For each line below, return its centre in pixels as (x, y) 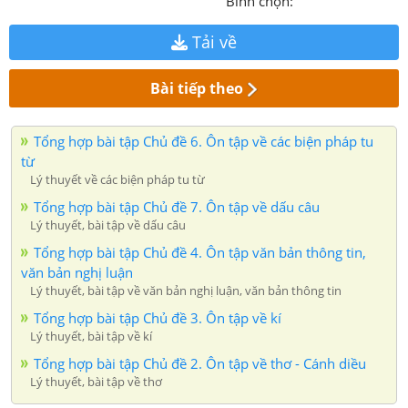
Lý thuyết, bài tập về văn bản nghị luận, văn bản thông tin (186, 290)
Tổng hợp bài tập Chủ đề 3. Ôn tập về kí (158, 317)
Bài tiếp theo (197, 88)
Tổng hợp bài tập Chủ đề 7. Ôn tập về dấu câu (177, 206)
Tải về (212, 41)
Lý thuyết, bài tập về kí (91, 336)
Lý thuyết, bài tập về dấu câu (108, 224)
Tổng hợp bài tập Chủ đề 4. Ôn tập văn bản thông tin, (200, 252)
